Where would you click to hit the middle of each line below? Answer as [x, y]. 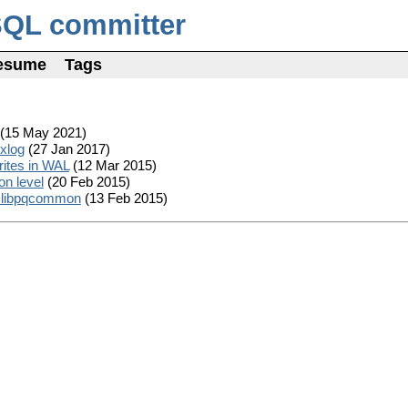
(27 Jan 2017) [67, 149]
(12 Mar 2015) [112, 166]
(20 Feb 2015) [87, 182]
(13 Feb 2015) [124, 199]
